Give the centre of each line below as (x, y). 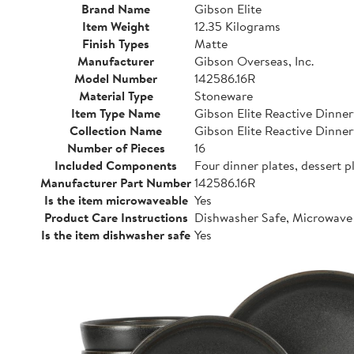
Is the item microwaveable (116, 200)
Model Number (116, 78)
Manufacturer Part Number (116, 183)
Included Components (116, 165)
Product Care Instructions (116, 217)
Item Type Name (116, 113)
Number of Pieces (116, 148)
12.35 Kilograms (237, 26)
